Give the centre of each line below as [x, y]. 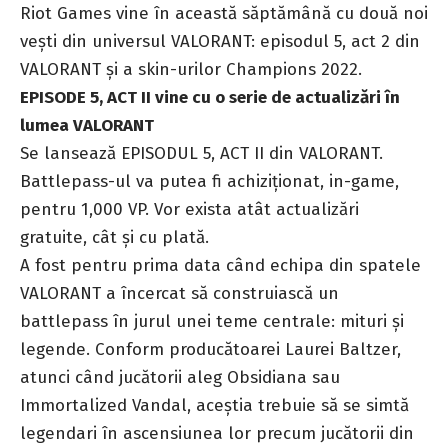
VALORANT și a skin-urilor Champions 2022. [191, 69]
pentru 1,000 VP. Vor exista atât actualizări [189, 209]
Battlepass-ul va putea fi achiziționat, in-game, [209, 181]
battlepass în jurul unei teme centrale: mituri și [212, 321]
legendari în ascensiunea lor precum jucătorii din [217, 433]
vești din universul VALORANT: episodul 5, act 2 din [220, 41]
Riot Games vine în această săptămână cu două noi [224, 13]
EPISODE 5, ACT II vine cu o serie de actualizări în [210, 97]
